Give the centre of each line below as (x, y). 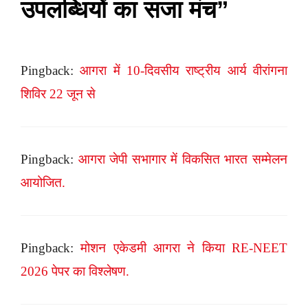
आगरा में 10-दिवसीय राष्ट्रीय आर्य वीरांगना (184, 71)
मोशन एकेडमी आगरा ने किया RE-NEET (184, 248)
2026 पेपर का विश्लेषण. (75, 272)
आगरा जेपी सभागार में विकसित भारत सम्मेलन (183, 159)
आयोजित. (43, 183)
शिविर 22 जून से (58, 94)
